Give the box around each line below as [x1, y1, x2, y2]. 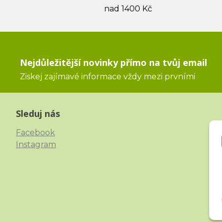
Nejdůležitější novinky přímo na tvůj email [20, 56, 207, 68]
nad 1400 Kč [104, 4, 152, 13]
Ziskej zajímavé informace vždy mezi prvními [20, 72, 195, 81]
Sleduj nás [16, 108, 60, 119]
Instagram [16, 140, 56, 149]
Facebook [16, 128, 55, 137]
